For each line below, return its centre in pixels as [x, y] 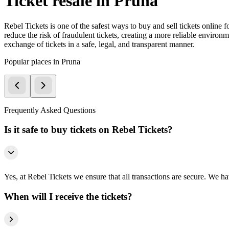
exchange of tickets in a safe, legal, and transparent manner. [99, 44]
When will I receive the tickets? [68, 196]
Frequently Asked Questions [50, 110]
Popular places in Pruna [42, 61]
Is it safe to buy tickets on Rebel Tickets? [88, 130]
